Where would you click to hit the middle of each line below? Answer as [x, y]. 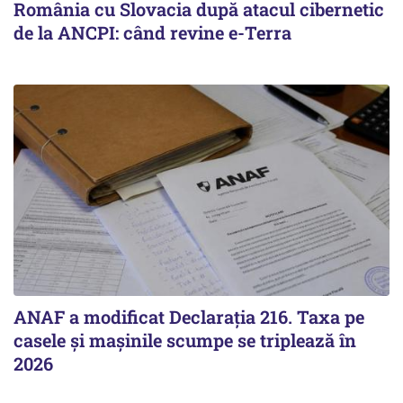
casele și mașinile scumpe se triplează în [185, 340]
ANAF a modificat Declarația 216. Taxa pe [189, 317]
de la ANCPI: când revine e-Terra [152, 32]
